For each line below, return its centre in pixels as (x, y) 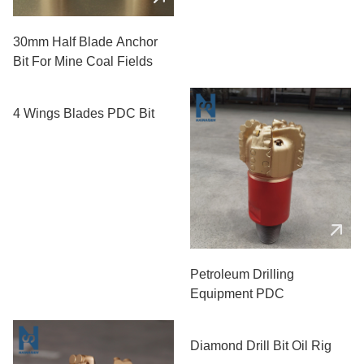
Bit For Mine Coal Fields (83, 61)
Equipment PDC (237, 293)
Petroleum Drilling (242, 274)
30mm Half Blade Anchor (85, 41)
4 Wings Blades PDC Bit (84, 113)
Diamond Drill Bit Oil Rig (261, 345)
